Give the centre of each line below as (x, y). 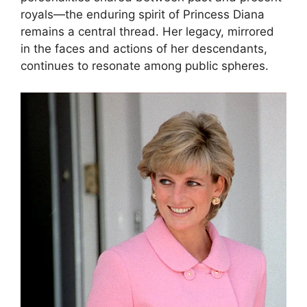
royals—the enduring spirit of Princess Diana (143, 15)
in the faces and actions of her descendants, (144, 49)
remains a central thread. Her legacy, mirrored (147, 32)
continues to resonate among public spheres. (145, 66)
